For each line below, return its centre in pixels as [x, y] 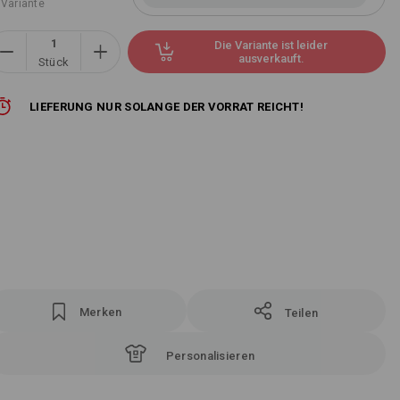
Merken [100, 312]
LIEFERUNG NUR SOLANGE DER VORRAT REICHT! [167, 106]
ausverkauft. [271, 58]
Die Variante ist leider [271, 45]
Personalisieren [210, 356]
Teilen [301, 313]
